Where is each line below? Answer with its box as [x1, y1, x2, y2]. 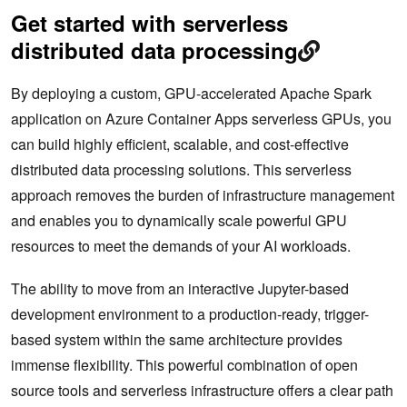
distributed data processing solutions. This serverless [11, 159, 352, 181]
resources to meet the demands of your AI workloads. [11, 235, 351, 257]
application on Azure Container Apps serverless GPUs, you [11, 108, 392, 130]
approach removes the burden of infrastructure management [11, 184, 394, 206]
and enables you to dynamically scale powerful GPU [11, 210, 347, 232]
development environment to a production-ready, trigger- [11, 303, 369, 325]
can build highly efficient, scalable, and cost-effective [11, 134, 349, 155]
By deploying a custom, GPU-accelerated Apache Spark [11, 83, 372, 104]
